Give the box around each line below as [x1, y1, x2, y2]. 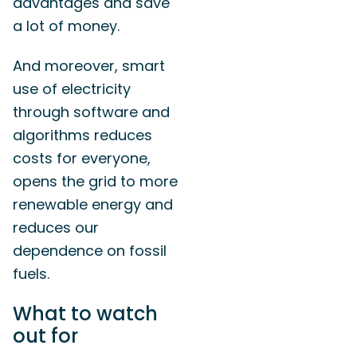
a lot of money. [13, 15, 120, 36]
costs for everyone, [13, 148, 151, 169]
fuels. [13, 264, 49, 284]
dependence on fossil [13, 241, 167, 261]
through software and [13, 102, 170, 123]
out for [13, 322, 78, 349]
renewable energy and [13, 194, 173, 215]
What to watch [13, 300, 158, 327]
